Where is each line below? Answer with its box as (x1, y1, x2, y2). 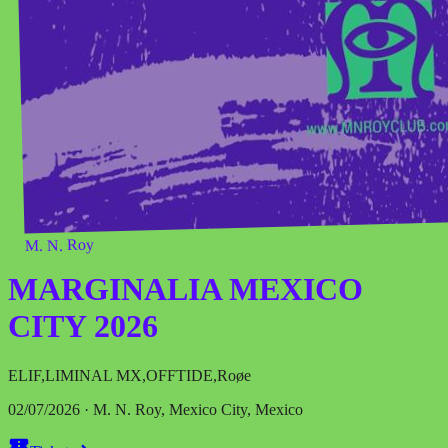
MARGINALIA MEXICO (8, 271, 363, 308)
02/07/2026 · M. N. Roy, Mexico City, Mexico (8, 400, 303, 418)
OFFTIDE (146, 366, 213, 384)
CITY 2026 (8, 308, 158, 345)
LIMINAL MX (45, 366, 142, 384)
